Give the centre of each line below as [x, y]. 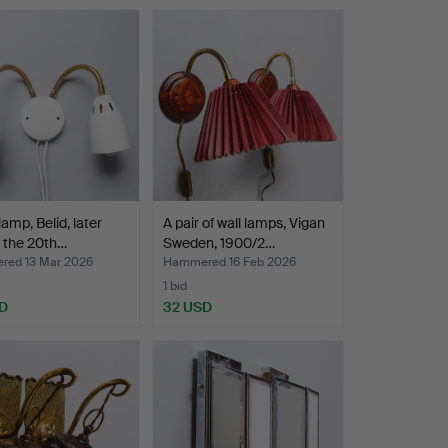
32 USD [187, 306]
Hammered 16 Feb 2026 [229, 261]
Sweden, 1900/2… [218, 242]
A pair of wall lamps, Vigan [243, 222]
